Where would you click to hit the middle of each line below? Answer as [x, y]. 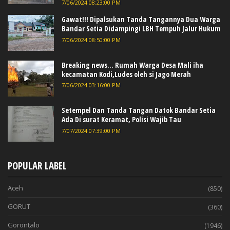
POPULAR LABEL [37, 166]
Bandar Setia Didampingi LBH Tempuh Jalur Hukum [141, 29]
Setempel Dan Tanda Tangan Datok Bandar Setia [139, 110]
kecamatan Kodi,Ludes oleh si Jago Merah [126, 74]
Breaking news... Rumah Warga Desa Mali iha [132, 65]
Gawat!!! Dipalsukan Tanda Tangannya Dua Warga [141, 20]
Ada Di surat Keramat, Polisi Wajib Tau [121, 119]
